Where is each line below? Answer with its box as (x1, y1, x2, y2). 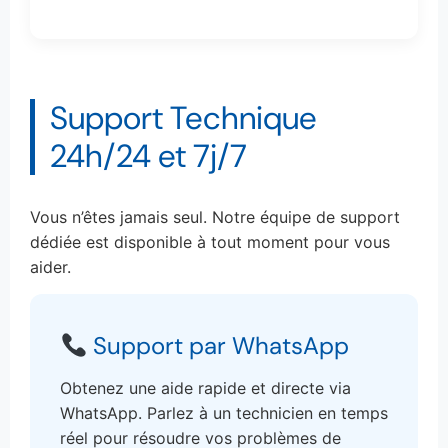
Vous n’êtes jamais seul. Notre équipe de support (30, 206, 400, 227)
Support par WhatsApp (87, 330, 350, 362)
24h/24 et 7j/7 (50, 134, 247, 177)
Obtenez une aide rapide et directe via (60, 378, 351, 399)
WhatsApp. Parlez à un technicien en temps (60, 403, 388, 424)
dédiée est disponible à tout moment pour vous (30, 231, 390, 252)
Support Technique (50, 96, 317, 139)
